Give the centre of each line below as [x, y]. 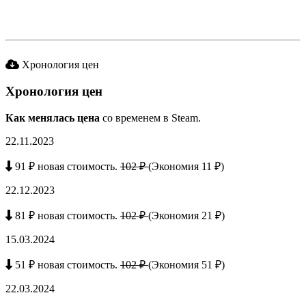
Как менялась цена [53, 117]
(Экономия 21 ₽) [186, 215]
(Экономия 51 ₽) [186, 264]
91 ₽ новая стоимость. [66, 166]
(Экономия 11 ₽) [186, 166]
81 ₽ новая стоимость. [66, 215]
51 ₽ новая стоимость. [66, 264]
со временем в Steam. [150, 117]
